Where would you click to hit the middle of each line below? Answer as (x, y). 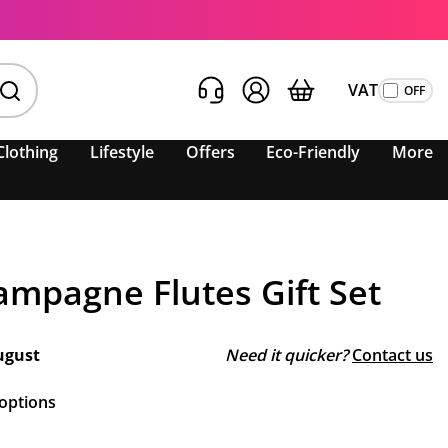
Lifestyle (122, 152)
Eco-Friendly (313, 152)
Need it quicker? (286, 355)
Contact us (392, 355)
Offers (210, 152)
